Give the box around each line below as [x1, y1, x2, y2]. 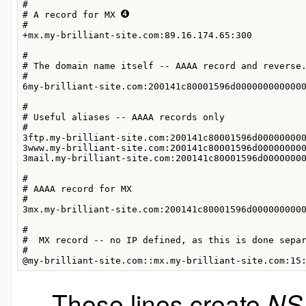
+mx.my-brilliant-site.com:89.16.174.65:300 [22, 30, 252, 41]
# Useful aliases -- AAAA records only [22, 112, 225, 123]
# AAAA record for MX [22, 184, 132, 195]
